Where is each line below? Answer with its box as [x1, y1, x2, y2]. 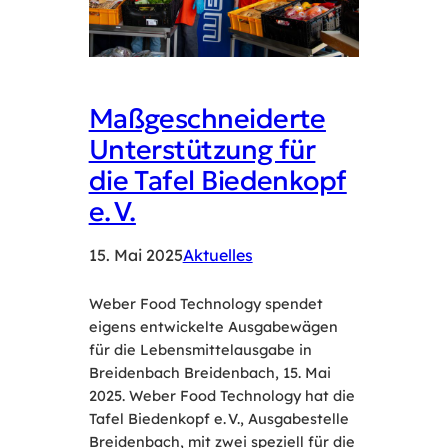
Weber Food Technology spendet [88, 294, 323, 314]
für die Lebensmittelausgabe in [88, 340, 312, 360]
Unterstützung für [88, 132, 316, 167]
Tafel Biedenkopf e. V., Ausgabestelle [88, 409, 349, 429]
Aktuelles [182, 245, 253, 266]
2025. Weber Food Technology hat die [88, 386, 355, 406]
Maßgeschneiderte [88, 101, 326, 136]
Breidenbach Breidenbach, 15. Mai [88, 363, 331, 383]
